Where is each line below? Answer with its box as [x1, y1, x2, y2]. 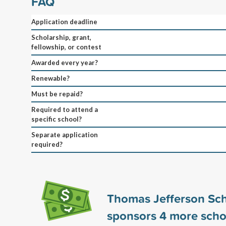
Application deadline [31, 17, 97, 26]
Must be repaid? [31, 89, 83, 98]
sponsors [107, 206, 159, 224]
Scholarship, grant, [31, 33, 91, 41]
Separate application [31, 130, 98, 139]
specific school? [31, 115, 82, 123]
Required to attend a [31, 105, 98, 114]
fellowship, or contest [31, 42, 101, 51]
